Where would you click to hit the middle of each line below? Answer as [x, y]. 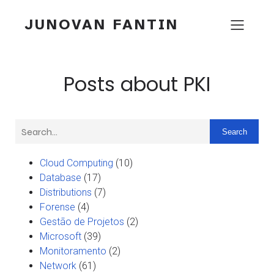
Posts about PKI [137, 84]
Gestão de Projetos [82, 222]
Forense [57, 207]
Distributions [66, 192]
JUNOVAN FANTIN [102, 24]
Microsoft [61, 236]
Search [234, 131]
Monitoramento [73, 251]
